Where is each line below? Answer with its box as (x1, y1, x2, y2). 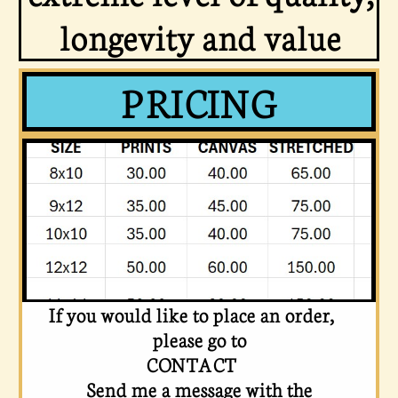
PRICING (120, 75, 278, 128)
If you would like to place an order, (47, 300, 351, 328)
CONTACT (145, 350, 253, 378)
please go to (152, 325, 246, 353)
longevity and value (58, 12, 340, 60)
